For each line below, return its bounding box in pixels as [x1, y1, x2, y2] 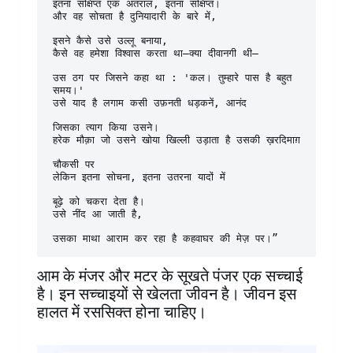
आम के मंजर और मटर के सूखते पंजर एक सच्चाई [36, 267, 303, 285]
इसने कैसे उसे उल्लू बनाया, [52, 35, 168, 47]
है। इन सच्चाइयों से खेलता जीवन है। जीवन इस [36, 285, 296, 303]
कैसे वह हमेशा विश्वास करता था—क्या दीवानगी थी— [52, 47, 258, 60]
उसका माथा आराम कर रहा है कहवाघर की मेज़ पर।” [52, 232, 278, 245]
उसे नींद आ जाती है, [52, 208, 143, 221]
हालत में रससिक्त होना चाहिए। [36, 303, 206, 321]
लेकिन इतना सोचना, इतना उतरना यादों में [52, 171, 225, 184]
